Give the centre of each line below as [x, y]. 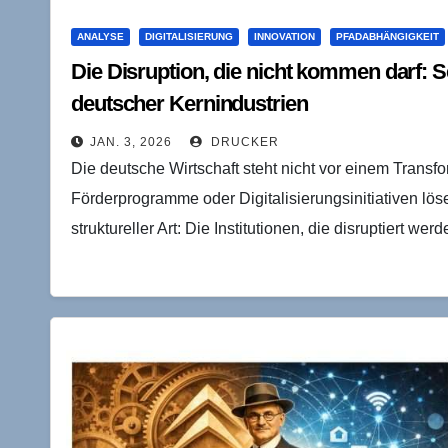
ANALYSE [100, 36]
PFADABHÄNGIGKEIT [387, 36]
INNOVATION [284, 36]
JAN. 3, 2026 [131, 141]
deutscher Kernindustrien [189, 103]
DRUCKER [243, 141]
